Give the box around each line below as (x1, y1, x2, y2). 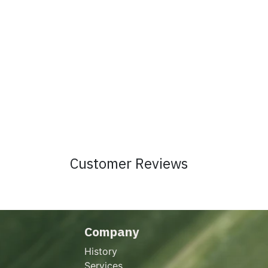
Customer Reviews (70, 154, 188, 173)
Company (84, 223, 139, 240)
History (84, 245, 117, 258)
